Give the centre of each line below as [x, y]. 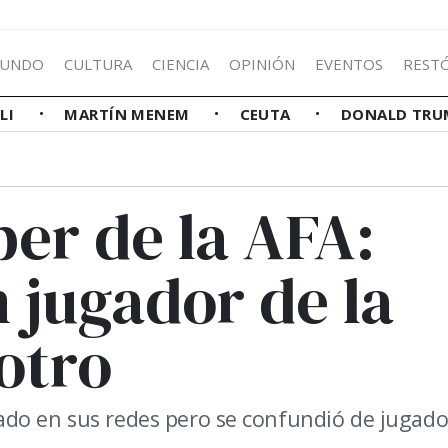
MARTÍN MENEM [129, 114]
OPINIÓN [262, 63]
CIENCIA [180, 63]
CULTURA [98, 63]
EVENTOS [349, 63]
